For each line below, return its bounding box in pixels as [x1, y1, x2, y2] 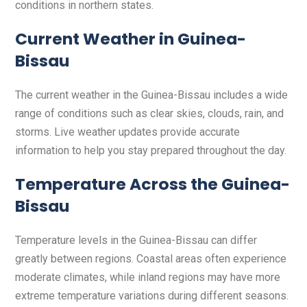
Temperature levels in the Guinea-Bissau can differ [15, 234, 257, 247]
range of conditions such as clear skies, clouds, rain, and [15, 107, 284, 121]
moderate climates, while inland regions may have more [15, 271, 280, 284]
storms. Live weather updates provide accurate [15, 125, 240, 139]
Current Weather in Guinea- [15, 27, 246, 51]
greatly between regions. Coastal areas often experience [15, 252, 286, 266]
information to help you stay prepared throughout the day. [15, 144, 286, 158]
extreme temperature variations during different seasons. [15, 289, 288, 303]
